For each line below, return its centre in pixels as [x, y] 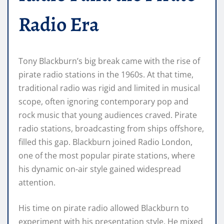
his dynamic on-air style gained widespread [100, 169]
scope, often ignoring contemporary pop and [103, 101]
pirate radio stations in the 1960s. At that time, [106, 74]
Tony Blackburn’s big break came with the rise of [109, 61]
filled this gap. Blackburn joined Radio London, [105, 142]
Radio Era [59, 24]
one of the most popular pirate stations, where [107, 155]
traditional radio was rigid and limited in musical [109, 88]
